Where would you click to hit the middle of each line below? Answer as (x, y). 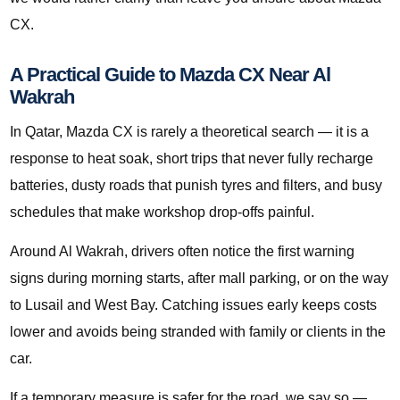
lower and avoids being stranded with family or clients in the (198, 332)
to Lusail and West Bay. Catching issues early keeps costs (193, 305)
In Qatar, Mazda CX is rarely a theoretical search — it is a (189, 132)
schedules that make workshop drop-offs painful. (162, 212)
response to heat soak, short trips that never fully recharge (192, 159)
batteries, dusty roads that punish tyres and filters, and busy (196, 186)
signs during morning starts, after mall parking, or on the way (199, 279)
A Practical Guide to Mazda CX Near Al (170, 75)
